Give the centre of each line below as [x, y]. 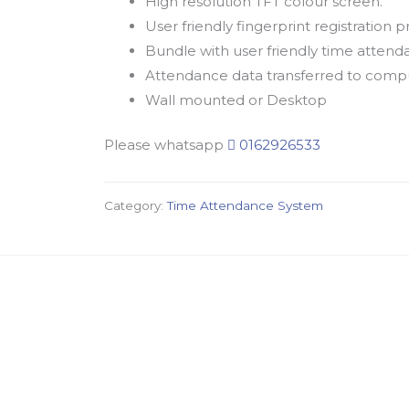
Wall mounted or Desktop [236, 100]
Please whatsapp [166, 145]
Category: [136, 206]
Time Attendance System [246, 206]
